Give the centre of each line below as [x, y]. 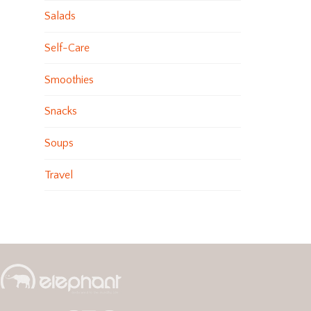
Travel [58, 175]
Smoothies [69, 79]
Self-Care [67, 48]
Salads [60, 16]
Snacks [60, 111]
